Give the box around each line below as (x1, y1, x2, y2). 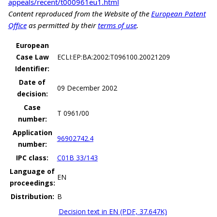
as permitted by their (26, 20, 98, 30)
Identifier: (15, 63, 50, 73)
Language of (10, 166, 55, 176)
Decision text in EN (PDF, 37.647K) (58, 206, 167, 216)
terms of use (97, 20, 137, 30)
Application (12, 127, 52, 137)
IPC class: (16, 153, 49, 162)
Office (8, 20, 27, 30)
